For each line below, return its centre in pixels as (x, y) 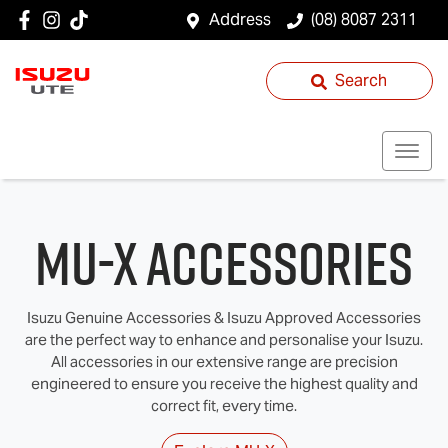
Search (361, 80)
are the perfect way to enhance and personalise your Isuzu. (224, 339)
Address (240, 19)
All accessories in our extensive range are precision (224, 361)
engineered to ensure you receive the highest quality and (224, 383)
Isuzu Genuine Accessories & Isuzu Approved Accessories (224, 317)
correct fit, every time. (224, 405)
